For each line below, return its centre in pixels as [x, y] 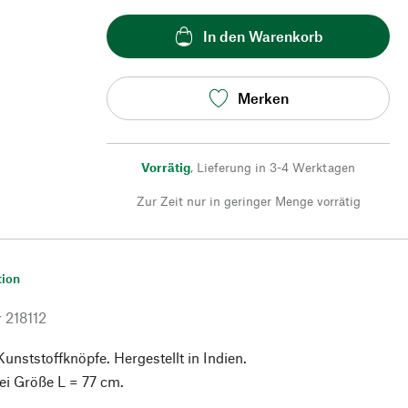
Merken [263, 98]
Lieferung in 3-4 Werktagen [276, 167]
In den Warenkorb [263, 36]
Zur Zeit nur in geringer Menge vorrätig [248, 200]
